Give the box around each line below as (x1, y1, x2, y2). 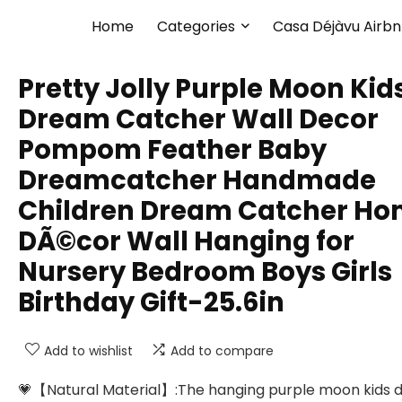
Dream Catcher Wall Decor (18, 101, 379, 137)
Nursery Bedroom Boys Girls (18, 254, 392, 290)
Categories (157, 16, 235, 37)
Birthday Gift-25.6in (18, 284, 284, 320)
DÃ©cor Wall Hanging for (18, 223, 354, 259)
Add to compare (170, 342, 274, 360)
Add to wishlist (44, 342, 133, 360)
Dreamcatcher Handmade (18, 162, 376, 198)
